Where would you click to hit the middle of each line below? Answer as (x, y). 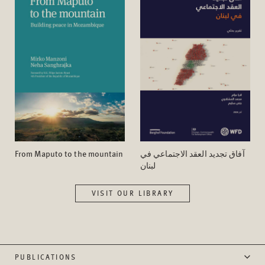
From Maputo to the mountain (69, 153)
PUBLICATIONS (46, 257)
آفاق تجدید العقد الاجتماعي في (193, 153)
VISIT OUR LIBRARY (132, 193)
